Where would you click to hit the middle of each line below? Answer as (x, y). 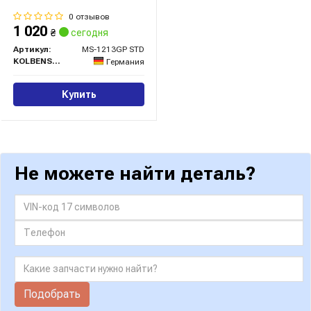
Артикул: (32, 50)
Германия (125, 61)
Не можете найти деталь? (135, 173)
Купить (79, 94)
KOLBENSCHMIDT (56, 61)
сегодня (89, 33)
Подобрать (52, 294)
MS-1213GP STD (113, 50)
